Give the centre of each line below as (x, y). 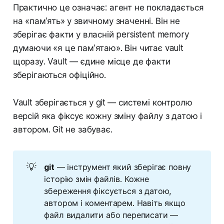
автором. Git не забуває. (62, 130)
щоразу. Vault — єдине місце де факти (91, 62)
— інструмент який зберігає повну (123, 167)
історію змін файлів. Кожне (96, 179)
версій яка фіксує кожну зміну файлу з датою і (107, 116)
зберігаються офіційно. (59, 75)
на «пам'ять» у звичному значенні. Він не (96, 21)
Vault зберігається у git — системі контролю (102, 103)
